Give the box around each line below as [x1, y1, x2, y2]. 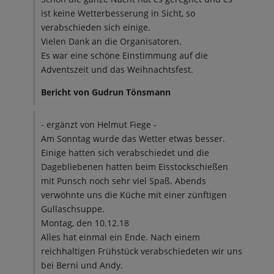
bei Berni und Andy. [40, 259, 123, 271]
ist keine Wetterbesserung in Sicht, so [40, 7, 195, 19]
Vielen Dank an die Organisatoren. [40, 35, 182, 47]
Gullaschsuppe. [40, 203, 105, 215]
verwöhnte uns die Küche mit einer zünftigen [40, 189, 227, 201]
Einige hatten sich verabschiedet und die [40, 147, 209, 158]
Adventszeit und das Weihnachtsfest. [40, 64, 193, 75]
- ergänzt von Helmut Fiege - [40, 119, 157, 130]
